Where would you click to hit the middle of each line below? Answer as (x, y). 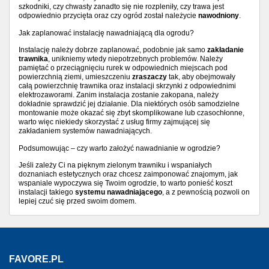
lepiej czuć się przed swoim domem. (77, 201)
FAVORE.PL (36, 259)
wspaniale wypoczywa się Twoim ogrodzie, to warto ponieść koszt (125, 183)
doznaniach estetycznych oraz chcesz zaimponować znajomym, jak (128, 174)
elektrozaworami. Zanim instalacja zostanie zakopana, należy (119, 95)
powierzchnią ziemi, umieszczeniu (75, 77)
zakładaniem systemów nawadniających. (85, 131)
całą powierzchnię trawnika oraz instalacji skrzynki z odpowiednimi (127, 86)
